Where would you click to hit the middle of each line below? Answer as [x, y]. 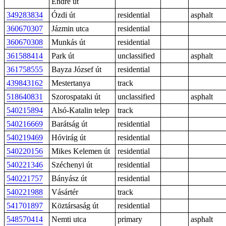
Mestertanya [71, 83]
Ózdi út [63, 15]
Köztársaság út [75, 206]
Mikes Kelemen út [81, 151]
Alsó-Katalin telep [80, 110]
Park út [63, 56]
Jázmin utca [70, 29]
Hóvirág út [69, 137]
